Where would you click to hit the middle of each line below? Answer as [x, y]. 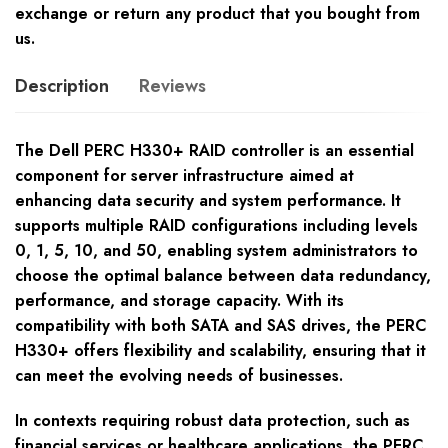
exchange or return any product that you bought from [217, 14]
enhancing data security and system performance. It [208, 201]
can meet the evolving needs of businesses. [179, 376]
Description [62, 86]
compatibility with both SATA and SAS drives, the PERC [221, 326]
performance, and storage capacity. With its [179, 301]
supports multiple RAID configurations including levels [216, 226]
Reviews [172, 86]
